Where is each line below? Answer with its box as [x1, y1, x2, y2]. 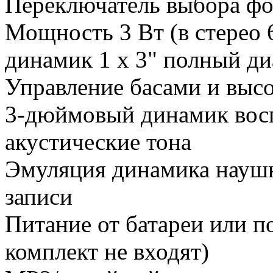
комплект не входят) [5, 238, 209, 265]
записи [5, 183, 73, 210]
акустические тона [5, 129, 191, 155]
